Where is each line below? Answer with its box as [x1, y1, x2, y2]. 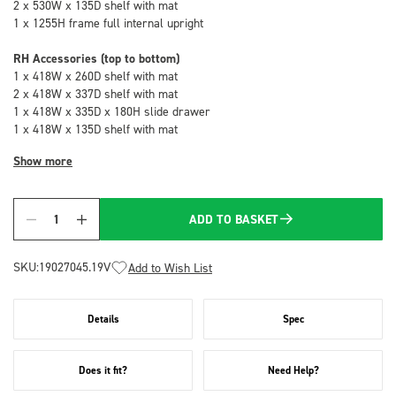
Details [87, 311, 119, 326]
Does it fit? [79, 362, 127, 377]
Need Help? [267, 362, 319, 377]
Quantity [44, 219, 93, 238]
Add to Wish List [128, 260, 212, 275]
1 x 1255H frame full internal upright [13, 15, 203, 30]
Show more [13, 153, 72, 169]
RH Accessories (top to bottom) [13, 50, 179, 66]
